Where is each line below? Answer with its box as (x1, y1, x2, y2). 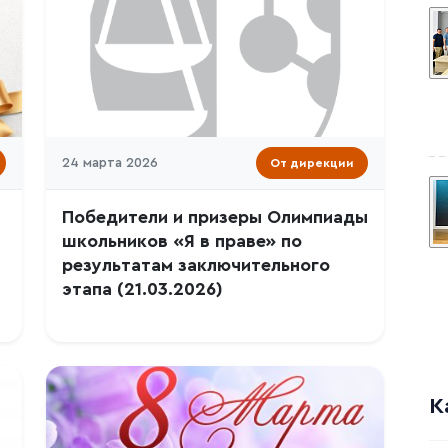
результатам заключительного (62, 257, 330, 274)
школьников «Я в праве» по (62, 233, 302, 250)
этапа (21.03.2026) (62, 281, 223, 298)
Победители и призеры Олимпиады (62, 209, 368, 226)
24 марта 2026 (62, 156, 158, 170)
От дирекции (270, 157, 354, 169)
